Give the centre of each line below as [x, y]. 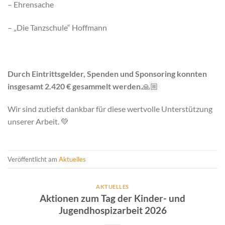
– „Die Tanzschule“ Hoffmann [57, 27]
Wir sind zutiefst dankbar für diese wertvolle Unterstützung [110, 109]
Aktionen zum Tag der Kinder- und [113, 198]
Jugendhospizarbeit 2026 [113, 210]
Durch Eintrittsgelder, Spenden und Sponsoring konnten [107, 73]
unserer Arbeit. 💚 [38, 122]
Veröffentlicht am [33, 159]
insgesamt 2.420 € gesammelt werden [74, 86]
